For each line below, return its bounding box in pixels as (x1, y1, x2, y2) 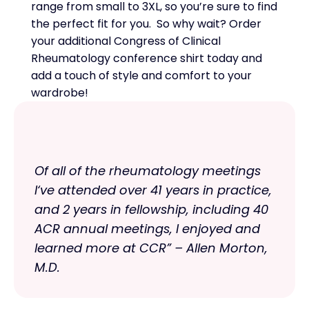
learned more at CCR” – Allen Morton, (34, 239, 268, 257)
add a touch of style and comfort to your (31, 68, 252, 83)
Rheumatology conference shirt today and (31, 50, 262, 66)
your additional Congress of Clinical (31, 33, 221, 49)
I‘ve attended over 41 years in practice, (34, 181, 272, 199)
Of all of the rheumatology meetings (34, 162, 261, 179)
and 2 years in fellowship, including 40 (34, 201, 268, 218)
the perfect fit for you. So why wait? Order (31, 16, 261, 32)
